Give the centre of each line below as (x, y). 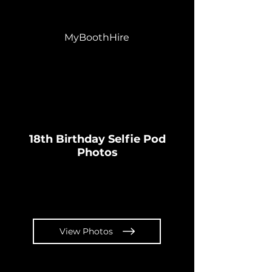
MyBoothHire (97, 37)
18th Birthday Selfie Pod (97, 139)
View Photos (86, 231)
